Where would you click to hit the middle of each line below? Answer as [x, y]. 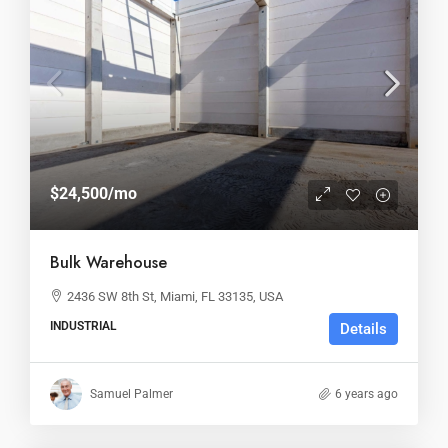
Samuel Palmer [131, 393]
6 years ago [366, 393]
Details [363, 328]
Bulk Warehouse [108, 262]
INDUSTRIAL [83, 325]
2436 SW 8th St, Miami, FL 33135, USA [175, 296]
